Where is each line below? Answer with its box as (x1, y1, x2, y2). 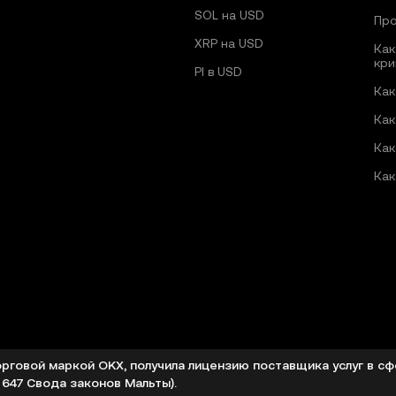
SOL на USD (194, 8, 264, 23)
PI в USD (194, 65, 242, 80)
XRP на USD (194, 36, 263, 51)
